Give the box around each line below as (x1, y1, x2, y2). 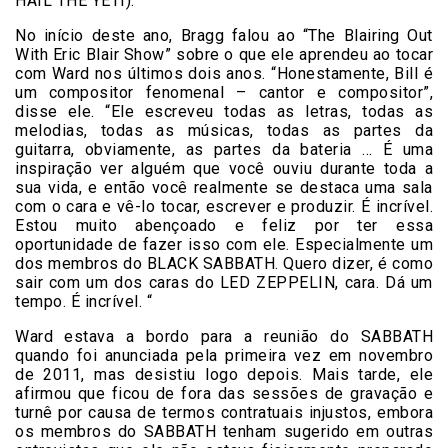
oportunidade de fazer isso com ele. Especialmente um (15, 234, 433, 254)
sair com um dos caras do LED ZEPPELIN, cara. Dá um (15, 272, 433, 292)
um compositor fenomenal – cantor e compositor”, (15, 82, 433, 102)
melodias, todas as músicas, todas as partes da (15, 120, 433, 140)
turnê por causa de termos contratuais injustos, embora (15, 402, 433, 422)
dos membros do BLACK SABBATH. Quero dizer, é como (15, 253, 433, 273)
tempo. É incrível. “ (15, 291, 152, 311)
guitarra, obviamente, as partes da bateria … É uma (15, 139, 433, 159)
